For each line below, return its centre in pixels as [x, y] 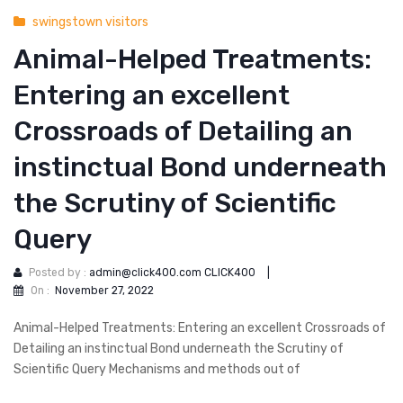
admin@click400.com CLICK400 [172, 273]
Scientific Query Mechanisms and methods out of [157, 369]
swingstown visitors [90, 22]
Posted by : [59, 273]
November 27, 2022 [104, 290]
